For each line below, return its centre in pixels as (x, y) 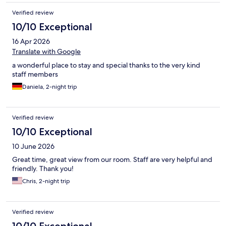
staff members (35, 74)
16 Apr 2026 (31, 42)
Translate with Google (46, 52)
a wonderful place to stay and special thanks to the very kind (106, 65)
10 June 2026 (33, 147)
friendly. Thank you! (43, 169)
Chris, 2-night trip (46, 181)
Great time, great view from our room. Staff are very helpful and (112, 160)
